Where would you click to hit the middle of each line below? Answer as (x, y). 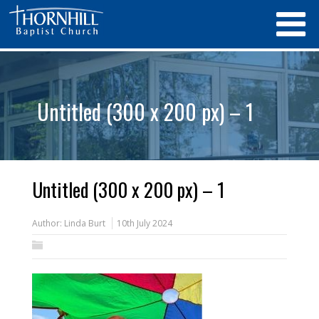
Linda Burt (84, 223)
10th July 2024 (144, 223)
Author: (48, 223)
